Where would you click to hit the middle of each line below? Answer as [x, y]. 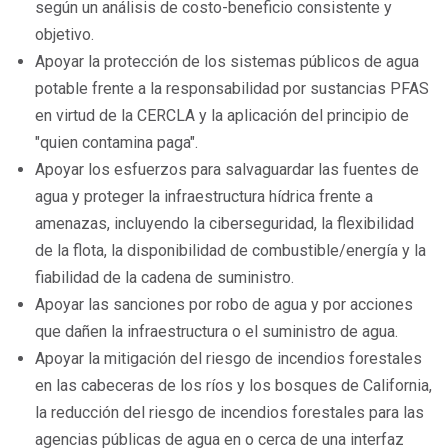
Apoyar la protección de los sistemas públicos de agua [227, 61]
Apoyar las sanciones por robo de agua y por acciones [224, 304]
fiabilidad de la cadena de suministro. [164, 277]
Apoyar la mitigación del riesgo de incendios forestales [228, 358]
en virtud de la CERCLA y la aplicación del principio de [222, 115]
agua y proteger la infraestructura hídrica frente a [204, 196]
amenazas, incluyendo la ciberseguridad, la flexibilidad [224, 223]
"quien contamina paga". [116, 142]
